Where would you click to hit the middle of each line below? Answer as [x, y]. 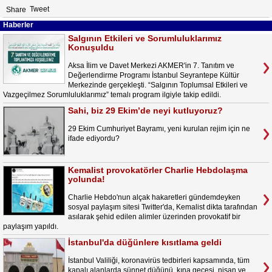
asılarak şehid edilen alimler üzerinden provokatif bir [154, 217]
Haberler [18, 25]
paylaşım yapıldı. [31, 226]
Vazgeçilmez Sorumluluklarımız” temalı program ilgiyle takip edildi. [112, 95]
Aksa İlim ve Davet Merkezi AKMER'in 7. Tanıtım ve [151, 66]
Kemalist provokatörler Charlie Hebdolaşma [158, 170]
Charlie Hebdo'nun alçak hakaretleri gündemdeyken [154, 197]
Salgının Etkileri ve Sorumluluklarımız [145, 38]
